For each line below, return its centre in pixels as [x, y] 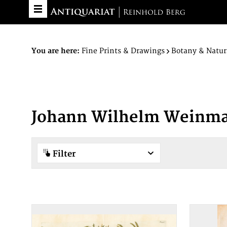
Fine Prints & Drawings [123, 51]
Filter [63, 154]
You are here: [55, 51]
